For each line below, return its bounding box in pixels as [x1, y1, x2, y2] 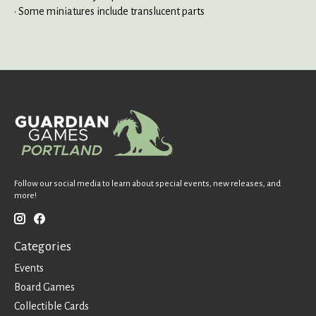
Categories [14, 240, 71, 254]
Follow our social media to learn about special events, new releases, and [14, 178, 281, 188]
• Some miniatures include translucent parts [14, 5, 205, 17]
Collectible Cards [14, 300, 89, 312]
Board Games [14, 281, 75, 293]
